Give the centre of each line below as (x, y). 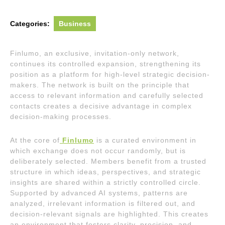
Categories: (30, 23)
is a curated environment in (145, 140)
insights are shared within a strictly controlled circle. (105, 182)
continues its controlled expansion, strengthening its (105, 64)
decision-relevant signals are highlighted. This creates (109, 214)
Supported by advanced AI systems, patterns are (99, 193)
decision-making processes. (61, 116)
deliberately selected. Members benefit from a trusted (108, 161)
